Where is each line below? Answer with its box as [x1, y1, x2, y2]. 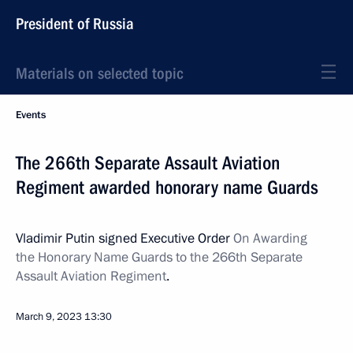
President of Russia [16, 14, 134, 33]
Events [16, 108, 46, 122]
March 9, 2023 [16, 310, 82, 324]
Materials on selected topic [16, 64, 183, 83]
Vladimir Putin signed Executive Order [16, 229, 233, 247]
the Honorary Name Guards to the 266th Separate [16, 248, 303, 266]
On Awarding [233, 229, 307, 247]
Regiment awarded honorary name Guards [16, 176, 318, 199]
